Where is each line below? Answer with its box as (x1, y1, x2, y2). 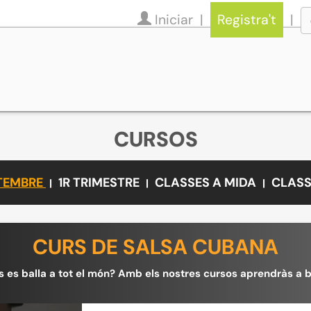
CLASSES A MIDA (155, 174, 256, 191)
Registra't (217, 11, 276, 28)
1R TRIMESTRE (58, 174, 142, 191)
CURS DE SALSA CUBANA (33, 233, 278, 260)
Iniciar (151, 11, 196, 28)
